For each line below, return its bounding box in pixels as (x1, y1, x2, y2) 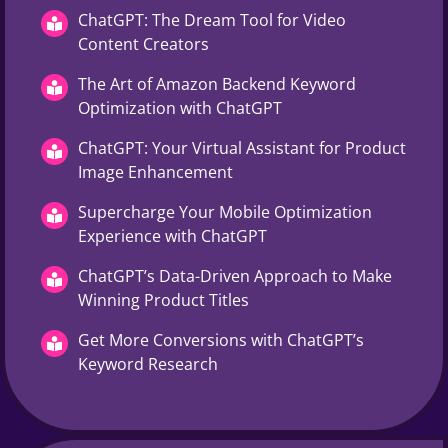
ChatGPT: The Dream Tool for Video (78, 8, 346, 31)
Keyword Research (78, 352, 218, 375)
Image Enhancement (78, 160, 233, 183)
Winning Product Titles (78, 288, 249, 311)
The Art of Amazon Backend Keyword (78, 72, 356, 95)
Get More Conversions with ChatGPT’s (78, 328, 364, 351)
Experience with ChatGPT (78, 224, 267, 247)
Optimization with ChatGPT (78, 96, 282, 119)
